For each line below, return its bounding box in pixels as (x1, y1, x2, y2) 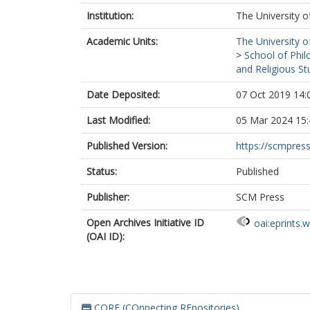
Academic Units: (86, 35, 158, 48)
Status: (86, 165, 117, 178)
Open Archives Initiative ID (86, 216, 204, 229)
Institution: (86, 9, 134, 22)
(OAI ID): (86, 230, 125, 243)
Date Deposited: (86, 88, 160, 101)
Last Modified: (86, 113, 150, 127)
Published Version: (86, 139, 167, 152)
